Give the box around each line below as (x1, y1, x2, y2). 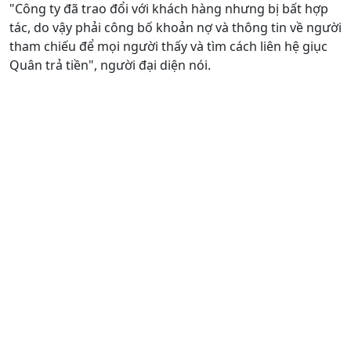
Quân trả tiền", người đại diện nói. (9, 56, 211, 74)
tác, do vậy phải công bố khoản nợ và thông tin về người (9, 18, 342, 36)
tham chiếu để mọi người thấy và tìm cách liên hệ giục (9, 37, 327, 55)
